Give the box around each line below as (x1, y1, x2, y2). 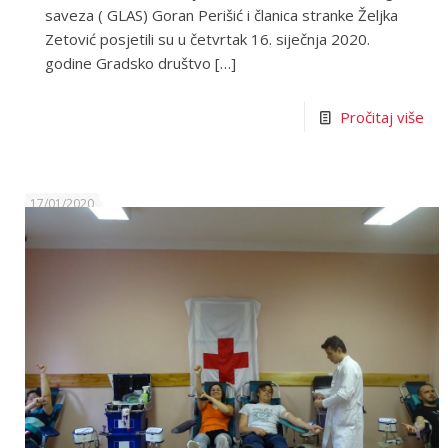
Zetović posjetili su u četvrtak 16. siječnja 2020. (45, 29, 371, 50)
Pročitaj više (339, 107, 424, 128)
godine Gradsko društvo (45, 53, 212, 74)
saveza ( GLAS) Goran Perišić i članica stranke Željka (45, 5, 399, 26)
